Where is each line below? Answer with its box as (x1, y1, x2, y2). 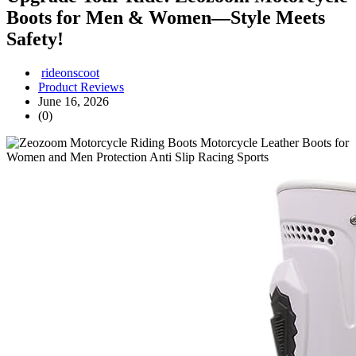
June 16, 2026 (38, 95, 109, 109)
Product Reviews (38, 80, 124, 95)
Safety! (6, 29, 64, 50)
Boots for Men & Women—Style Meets (6, 7, 325, 29)
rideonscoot (41, 66, 99, 80)
